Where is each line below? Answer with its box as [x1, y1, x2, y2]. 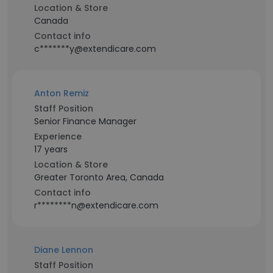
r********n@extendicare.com [34, 199, 158, 211]
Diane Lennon [34, 244, 93, 256]
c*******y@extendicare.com [34, 43, 156, 55]
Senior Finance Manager [34, 115, 136, 127]
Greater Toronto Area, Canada [34, 171, 164, 183]
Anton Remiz [34, 87, 89, 99]
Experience [34, 130, 82, 143]
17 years [34, 143, 68, 155]
